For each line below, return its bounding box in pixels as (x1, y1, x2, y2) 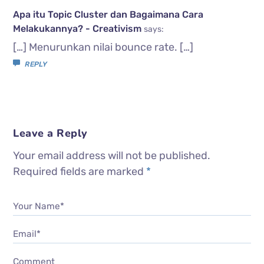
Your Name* (13, 200, 65, 212)
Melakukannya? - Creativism (13, 22, 142, 34)
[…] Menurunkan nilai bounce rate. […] (13, 40, 194, 54)
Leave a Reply (13, 126, 88, 140)
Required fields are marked (13, 164, 147, 178)
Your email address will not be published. (13, 148, 211, 162)
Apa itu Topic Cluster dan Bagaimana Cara (13, 8, 204, 20)
